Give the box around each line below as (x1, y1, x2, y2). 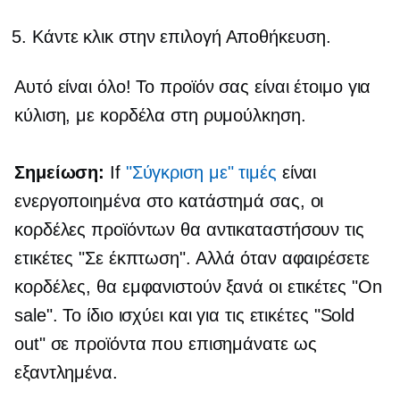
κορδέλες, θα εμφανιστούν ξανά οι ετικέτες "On (14, 276, 382, 296)
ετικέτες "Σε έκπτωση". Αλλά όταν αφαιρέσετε (14, 247, 370, 268)
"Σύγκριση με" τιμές (125, 162, 277, 182)
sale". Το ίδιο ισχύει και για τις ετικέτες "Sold (14, 304, 355, 325)
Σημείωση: (14, 162, 105, 182)
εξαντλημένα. (14, 362, 118, 382)
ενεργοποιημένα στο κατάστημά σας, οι (14, 190, 324, 211)
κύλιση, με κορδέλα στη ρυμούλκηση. (14, 104, 306, 125)
